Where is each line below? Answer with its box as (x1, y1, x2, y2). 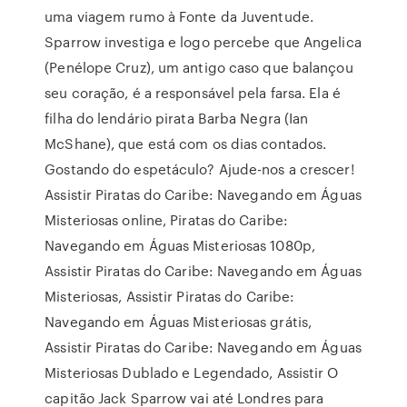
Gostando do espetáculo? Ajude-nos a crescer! (45, 159, 354, 179)
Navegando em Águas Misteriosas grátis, (45, 312, 313, 332)
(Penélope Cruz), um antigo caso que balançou (45, 57, 353, 77)
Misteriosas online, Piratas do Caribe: (45, 210, 289, 230)
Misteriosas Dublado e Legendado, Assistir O (45, 362, 339, 382)
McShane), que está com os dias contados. (45, 134, 327, 154)
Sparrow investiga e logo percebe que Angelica (45, 32, 362, 52)
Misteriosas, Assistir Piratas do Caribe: (45, 286, 295, 306)
